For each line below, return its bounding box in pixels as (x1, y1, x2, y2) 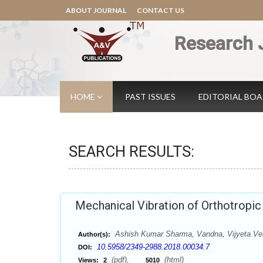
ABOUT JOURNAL (66, 6, 126, 15)
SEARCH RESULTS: (69, 143, 194, 160)
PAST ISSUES (125, 92, 176, 102)
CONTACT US (137, 6, 184, 15)
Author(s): (78, 231, 110, 238)
